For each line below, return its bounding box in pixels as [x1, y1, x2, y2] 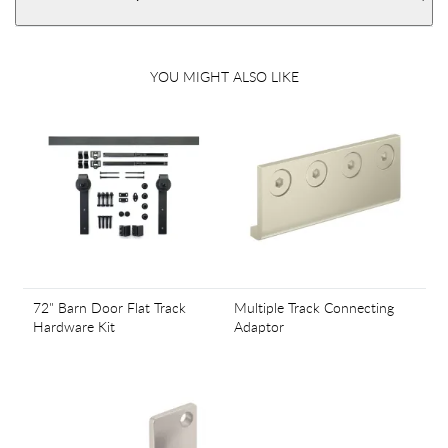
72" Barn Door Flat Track [32, 297, 186, 317]
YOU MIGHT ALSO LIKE [149, 67, 299, 86]
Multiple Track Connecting [234, 297, 394, 317]
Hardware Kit [32, 316, 115, 336]
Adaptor [234, 316, 284, 336]
